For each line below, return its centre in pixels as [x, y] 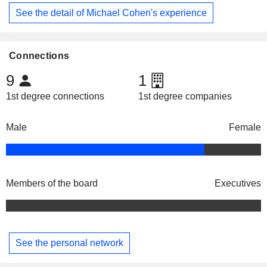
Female [245, 128]
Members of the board [52, 184]
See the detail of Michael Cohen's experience [111, 13]
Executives [238, 184]
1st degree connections [55, 97]
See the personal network [69, 243]
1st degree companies [185, 97]
